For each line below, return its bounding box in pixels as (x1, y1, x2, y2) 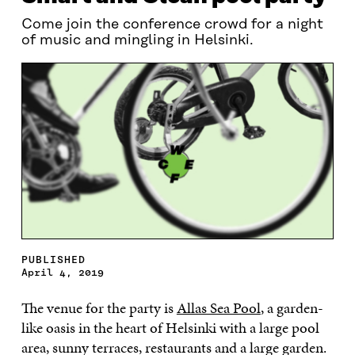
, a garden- (260, 296, 323, 319)
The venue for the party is (21, 296, 177, 319)
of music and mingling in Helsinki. (21, 32, 258, 48)
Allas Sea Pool (176, 296, 261, 319)
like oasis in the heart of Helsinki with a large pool (21, 316, 319, 338)
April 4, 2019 (21, 265, 104, 278)
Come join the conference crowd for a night (21, 17, 323, 32)
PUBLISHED (21, 253, 86, 265)
